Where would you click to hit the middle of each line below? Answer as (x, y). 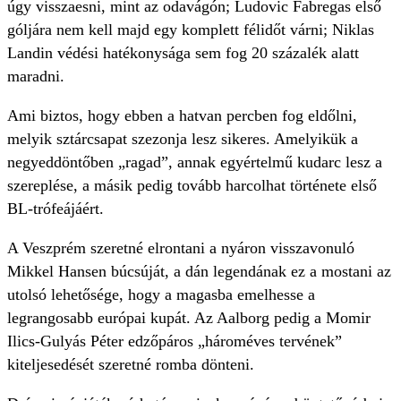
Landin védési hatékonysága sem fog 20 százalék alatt (183, 53)
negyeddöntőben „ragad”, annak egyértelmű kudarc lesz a (195, 162)
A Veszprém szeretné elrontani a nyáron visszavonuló (181, 248)
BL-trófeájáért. (58, 209)
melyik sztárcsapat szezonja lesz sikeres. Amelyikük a (183, 139)
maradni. (38, 77)
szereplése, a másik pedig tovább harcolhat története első (192, 186)
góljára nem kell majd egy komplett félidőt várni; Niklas (191, 30)
